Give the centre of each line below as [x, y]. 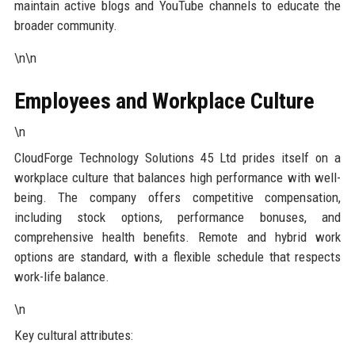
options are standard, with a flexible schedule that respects [177, 256]
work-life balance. [61, 276]
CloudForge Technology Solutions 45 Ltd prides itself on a [177, 157]
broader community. [65, 25]
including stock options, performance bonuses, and [177, 217]
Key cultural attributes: [73, 335]
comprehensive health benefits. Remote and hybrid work [177, 237]
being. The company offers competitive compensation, [177, 197]
